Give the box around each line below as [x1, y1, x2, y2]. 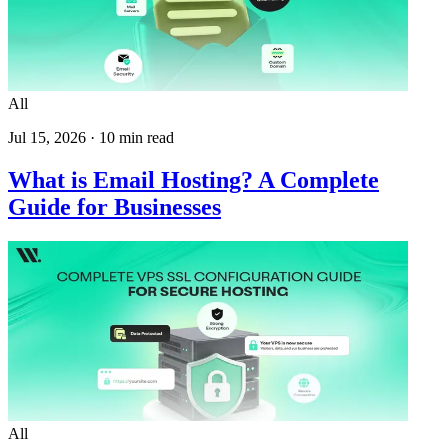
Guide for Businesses [8, 194, 221, 221]
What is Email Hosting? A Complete [8, 167, 379, 194]
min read [115, 129, 174, 147]
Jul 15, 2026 [8, 129, 86, 147]
